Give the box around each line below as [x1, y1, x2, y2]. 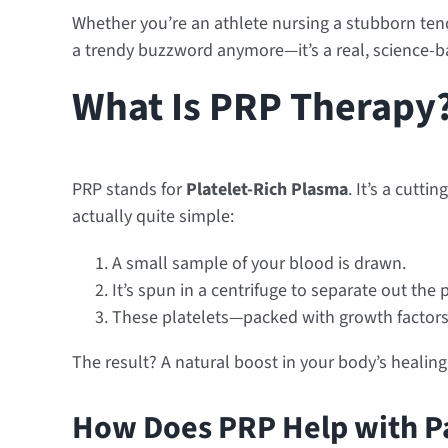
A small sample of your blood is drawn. [111, 251, 406, 277]
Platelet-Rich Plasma [185, 177, 348, 203]
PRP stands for [71, 177, 186, 203]
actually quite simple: [71, 204, 234, 230]
